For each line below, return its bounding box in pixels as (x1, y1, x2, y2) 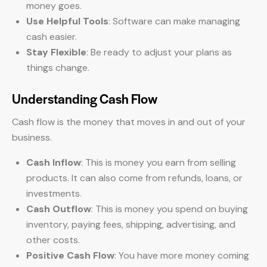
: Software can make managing (108, 15, 240, 27)
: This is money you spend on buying (91, 203, 248, 215)
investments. (26, 187, 82, 200)
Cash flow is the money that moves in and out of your (12, 116, 246, 128)
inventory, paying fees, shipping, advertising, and (26, 218, 235, 231)
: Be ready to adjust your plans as (86, 46, 232, 58)
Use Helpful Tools (26, 15, 108, 27)
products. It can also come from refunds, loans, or (26, 172, 243, 184)
